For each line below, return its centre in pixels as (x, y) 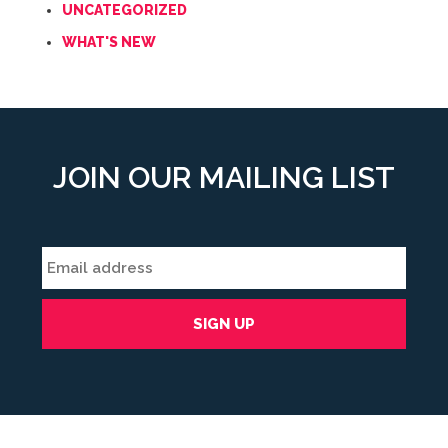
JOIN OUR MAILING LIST (224, 177)
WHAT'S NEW (109, 42)
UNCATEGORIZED (124, 10)
